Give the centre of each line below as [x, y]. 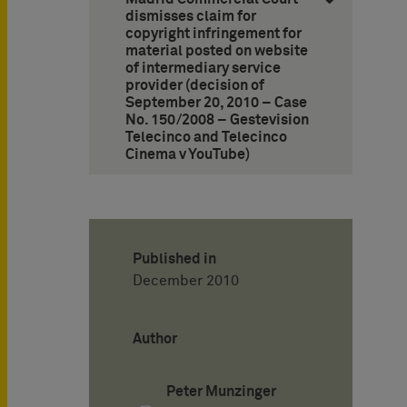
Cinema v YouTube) [188, 155]
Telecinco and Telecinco [206, 138]
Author [155, 339]
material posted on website [217, 51]
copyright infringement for [213, 34]
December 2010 [186, 281]
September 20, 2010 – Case [216, 103]
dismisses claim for [191, 17]
